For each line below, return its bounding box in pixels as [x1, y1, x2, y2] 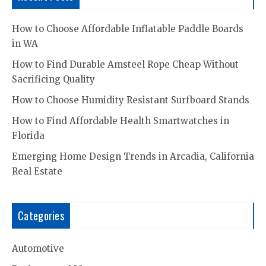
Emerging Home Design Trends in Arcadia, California [12, 150, 254, 162]
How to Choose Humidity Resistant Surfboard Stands [12, 94, 249, 106]
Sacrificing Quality [12, 73, 95, 85]
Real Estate [12, 165, 62, 177]
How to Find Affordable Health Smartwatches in [12, 115, 229, 126]
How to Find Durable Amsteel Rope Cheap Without [12, 58, 239, 70]
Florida [12, 129, 45, 141]
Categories [18, 207, 64, 223]
